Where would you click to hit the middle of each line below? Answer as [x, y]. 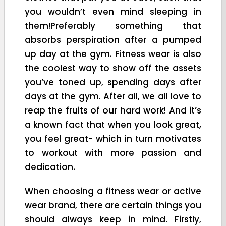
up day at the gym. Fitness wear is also [113, 54]
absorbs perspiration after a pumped [113, 40]
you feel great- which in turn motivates [113, 138]
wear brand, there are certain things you [113, 205]
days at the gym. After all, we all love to [113, 96]
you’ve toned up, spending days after [113, 82]
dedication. [50, 167]
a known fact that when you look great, [113, 124]
